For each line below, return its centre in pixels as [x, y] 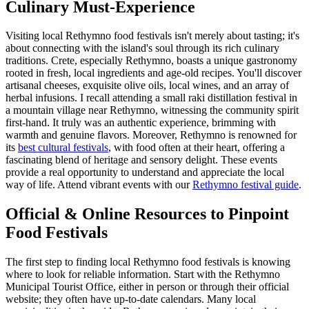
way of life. [30, 185]
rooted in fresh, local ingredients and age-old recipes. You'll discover [153, 73]
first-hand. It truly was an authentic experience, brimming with [141, 123]
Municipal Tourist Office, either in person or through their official [147, 287]
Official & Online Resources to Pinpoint [147, 214]
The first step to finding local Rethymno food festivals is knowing [148, 262]
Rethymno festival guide [246, 185]
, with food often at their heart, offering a [197, 148]
